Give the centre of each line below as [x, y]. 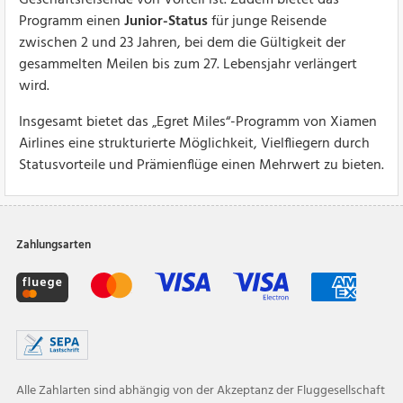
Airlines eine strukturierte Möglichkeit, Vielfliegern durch [194, 143]
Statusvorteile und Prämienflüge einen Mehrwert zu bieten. [201, 165]
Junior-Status [166, 21]
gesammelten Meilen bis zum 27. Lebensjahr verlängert [188, 64]
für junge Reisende [267, 21]
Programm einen [72, 21]
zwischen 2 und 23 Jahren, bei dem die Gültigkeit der [182, 43]
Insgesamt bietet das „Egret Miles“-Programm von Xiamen [198, 122]
